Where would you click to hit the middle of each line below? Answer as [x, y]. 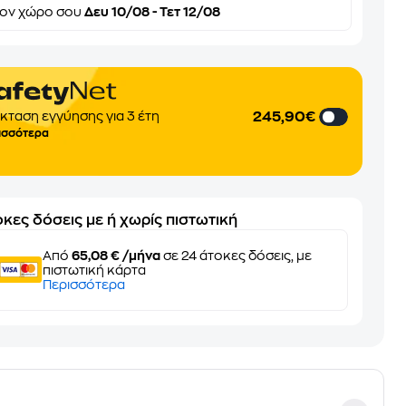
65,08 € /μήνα [116, 256]
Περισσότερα [84, 285]
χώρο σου [50, 12]
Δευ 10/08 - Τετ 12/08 [151, 12]
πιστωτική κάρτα [95, 270]
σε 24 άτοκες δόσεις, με [237, 256]
